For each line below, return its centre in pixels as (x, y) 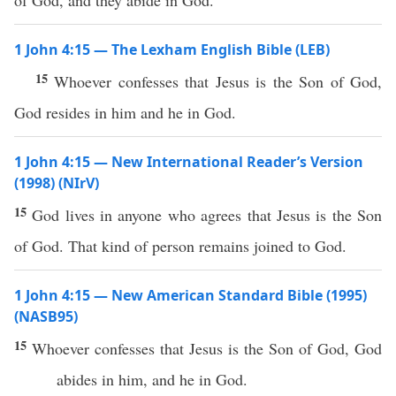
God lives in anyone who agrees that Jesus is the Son (207, 215)
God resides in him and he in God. (125, 112)
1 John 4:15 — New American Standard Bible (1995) (190, 295)
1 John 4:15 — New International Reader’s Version (189, 162)
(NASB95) (46, 316)
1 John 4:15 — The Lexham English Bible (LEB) (172, 49)
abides (77, 379)
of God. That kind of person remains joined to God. (180, 246)
